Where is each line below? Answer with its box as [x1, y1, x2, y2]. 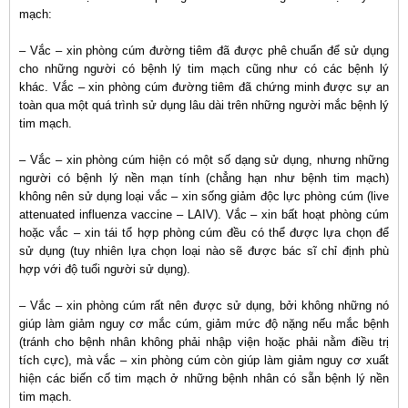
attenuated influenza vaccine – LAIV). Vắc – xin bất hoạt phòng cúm [19, 208, 389, 221]
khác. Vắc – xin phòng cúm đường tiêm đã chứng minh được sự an [19, 80, 389, 94]
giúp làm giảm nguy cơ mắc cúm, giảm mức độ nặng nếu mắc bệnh [19, 317, 389, 331]
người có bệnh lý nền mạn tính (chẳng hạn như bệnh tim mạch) [19, 171, 389, 185]
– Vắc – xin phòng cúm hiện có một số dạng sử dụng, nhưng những [19, 153, 389, 167]
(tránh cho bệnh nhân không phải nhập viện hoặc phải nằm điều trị [19, 335, 389, 349]
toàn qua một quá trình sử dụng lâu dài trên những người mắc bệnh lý [19, 98, 389, 112]
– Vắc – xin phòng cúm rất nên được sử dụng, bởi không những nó [19, 299, 389, 312]
